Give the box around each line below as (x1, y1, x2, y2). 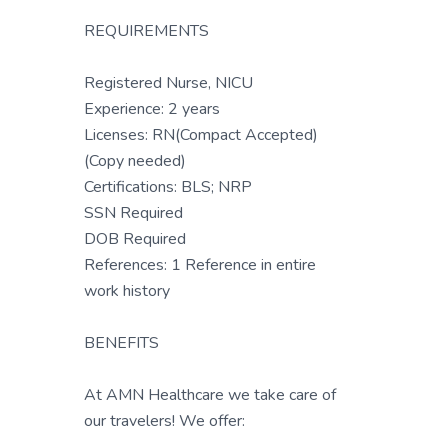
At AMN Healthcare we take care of (84, 384, 336, 406)
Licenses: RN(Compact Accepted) (84, 124, 318, 146)
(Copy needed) (84, 150, 186, 172)
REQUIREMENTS (84, 20, 209, 42)
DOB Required (84, 228, 186, 250)
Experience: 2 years (84, 98, 220, 120)
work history (84, 280, 170, 302)
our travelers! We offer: (84, 410, 245, 432)
